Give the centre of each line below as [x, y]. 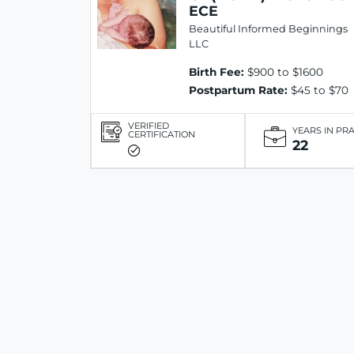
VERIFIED [149, 126]
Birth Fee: [217, 72]
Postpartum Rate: [238, 90]
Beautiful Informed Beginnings [268, 29]
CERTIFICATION [162, 135]
